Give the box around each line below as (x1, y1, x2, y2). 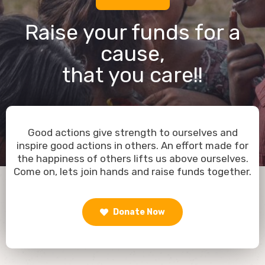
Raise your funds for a (24, 19, 241, 45)
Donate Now (111, 206, 165, 217)
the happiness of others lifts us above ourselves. (17, 152, 248, 164)
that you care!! (62, 62, 203, 88)
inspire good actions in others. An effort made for (17, 139, 248, 151)
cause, (100, 40, 165, 66)
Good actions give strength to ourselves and (27, 126, 238, 138)
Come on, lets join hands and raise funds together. (14, 165, 251, 177)
